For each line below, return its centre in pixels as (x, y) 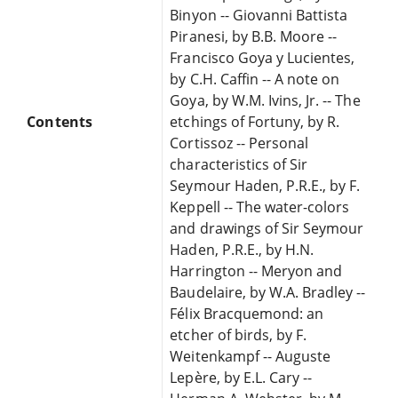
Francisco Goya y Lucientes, (263, 57)
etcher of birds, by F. (239, 334)
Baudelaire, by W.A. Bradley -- (268, 292)
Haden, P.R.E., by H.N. (242, 249)
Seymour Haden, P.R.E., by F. (265, 185)
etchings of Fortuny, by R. (255, 121)
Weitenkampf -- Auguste (251, 356)
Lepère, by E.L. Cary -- (241, 377)
